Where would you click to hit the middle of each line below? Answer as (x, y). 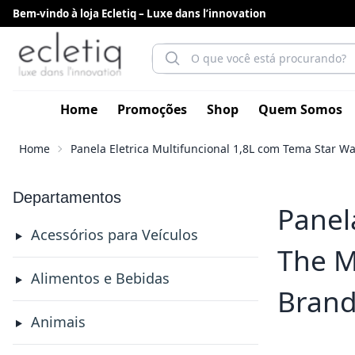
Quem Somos (300, 109)
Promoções (152, 109)
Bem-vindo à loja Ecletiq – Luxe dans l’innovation (139, 13)
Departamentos (67, 197)
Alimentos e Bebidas (100, 278)
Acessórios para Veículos (114, 235)
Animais (58, 322)
